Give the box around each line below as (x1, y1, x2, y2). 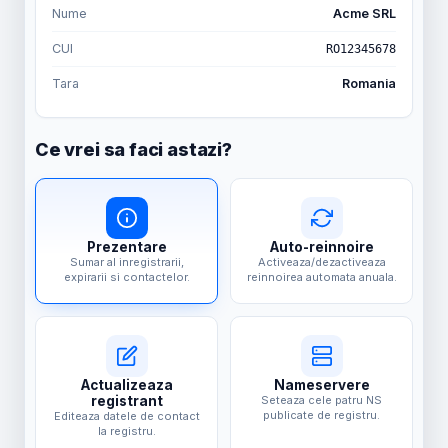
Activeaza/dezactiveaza (257, 255, 386, 270)
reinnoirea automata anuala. (246, 270, 397, 285)
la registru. (97, 424, 156, 439)
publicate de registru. (263, 408, 380, 423)
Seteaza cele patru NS (261, 393, 382, 408)
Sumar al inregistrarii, (69, 255, 184, 270)
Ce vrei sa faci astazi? (35, 139, 232, 161)
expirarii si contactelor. (63, 270, 190, 285)
